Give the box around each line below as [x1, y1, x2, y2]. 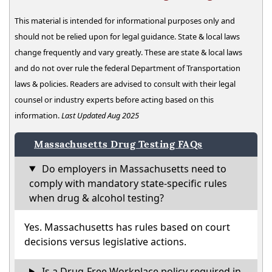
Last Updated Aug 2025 [61, 109, 139, 121]
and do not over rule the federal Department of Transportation [15, 62, 240, 73]
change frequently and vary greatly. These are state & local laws [15, 46, 242, 58]
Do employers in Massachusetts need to [39, 161, 226, 175]
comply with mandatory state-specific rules [29, 176, 227, 190]
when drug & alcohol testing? [29, 191, 164, 205]
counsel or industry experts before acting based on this [15, 93, 214, 105]
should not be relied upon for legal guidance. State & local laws [15, 30, 240, 42]
